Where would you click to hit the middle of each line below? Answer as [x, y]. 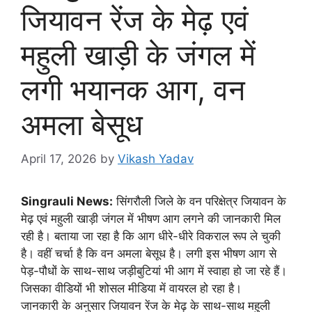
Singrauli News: [67, 201]
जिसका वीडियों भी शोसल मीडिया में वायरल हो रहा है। [131, 288]
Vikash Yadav [156, 158]
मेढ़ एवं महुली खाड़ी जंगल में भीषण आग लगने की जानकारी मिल [151, 218]
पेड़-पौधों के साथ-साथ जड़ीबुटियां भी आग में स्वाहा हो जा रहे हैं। [154, 271]
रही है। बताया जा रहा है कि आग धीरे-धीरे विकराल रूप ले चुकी [151, 236]
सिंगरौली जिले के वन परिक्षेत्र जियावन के [200, 201]
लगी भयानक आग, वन [133, 90]
